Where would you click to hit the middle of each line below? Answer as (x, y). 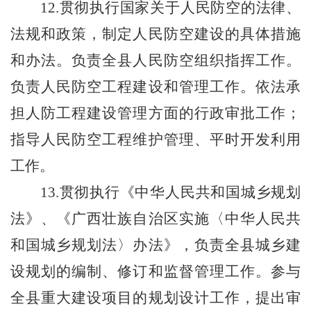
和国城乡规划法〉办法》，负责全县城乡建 (155, 245)
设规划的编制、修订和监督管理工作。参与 (155, 271)
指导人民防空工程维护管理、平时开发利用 (155, 140)
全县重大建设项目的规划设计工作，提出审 (155, 298)
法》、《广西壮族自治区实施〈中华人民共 (155, 219)
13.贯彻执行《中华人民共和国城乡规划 (170, 192)
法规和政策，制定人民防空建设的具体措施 (155, 34)
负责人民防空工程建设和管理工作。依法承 (155, 87)
